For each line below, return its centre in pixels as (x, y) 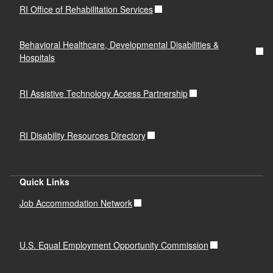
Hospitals (37, 57)
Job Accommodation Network (76, 203)
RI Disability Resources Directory (82, 135)
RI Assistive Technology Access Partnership (103, 93)
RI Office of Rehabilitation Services (86, 9)
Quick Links (44, 182)
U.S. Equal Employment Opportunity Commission (114, 245)
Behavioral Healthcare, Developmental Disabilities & (119, 44)
